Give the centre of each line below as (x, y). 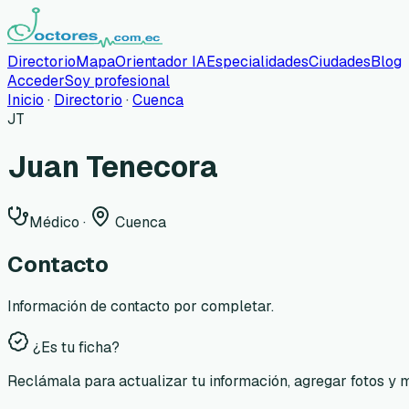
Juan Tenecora (113, 167)
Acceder (36, 81)
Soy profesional (117, 81)
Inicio (26, 100)
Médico (54, 222)
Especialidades (257, 62)
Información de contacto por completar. (141, 306)
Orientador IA (161, 62)
